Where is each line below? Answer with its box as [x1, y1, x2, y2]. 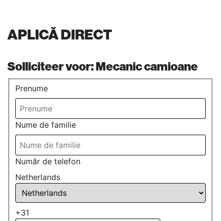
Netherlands [15, 172, 60, 182]
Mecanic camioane [96, 59, 198, 74]
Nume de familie [15, 119, 76, 130]
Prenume [15, 83, 48, 93]
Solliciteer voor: [7, 59, 96, 74]
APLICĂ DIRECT [7, 27, 112, 43]
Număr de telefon [15, 156, 80, 166]
